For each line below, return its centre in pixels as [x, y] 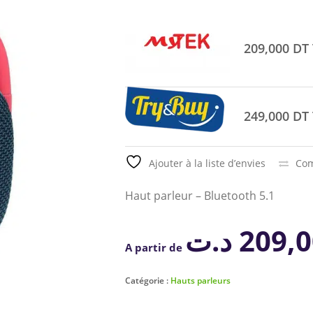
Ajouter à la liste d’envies [207, 163]
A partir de [155, 247]
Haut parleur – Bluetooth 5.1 [200, 196]
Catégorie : [148, 281]
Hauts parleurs [201, 281]
